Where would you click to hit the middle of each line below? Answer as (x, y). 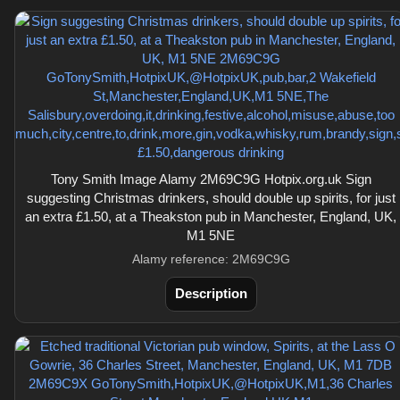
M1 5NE (211, 235)
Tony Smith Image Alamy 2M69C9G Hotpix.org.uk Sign (211, 179)
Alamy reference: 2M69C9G (211, 259)
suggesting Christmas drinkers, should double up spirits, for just (211, 198)
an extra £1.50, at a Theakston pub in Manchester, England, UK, (211, 217)
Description (211, 293)
